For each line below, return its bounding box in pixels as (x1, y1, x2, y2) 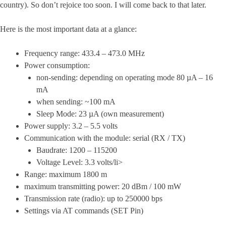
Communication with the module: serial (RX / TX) (24, 134, 185, 142)
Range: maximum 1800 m (24, 170, 107, 179)
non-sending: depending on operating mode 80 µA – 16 (36, 73, 213, 82)
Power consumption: (24, 61, 90, 70)
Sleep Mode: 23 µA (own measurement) (36, 109, 164, 118)
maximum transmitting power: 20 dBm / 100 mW (24, 182, 181, 191)
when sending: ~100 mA (36, 97, 116, 106)
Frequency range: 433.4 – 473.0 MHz (24, 49, 145, 58)
